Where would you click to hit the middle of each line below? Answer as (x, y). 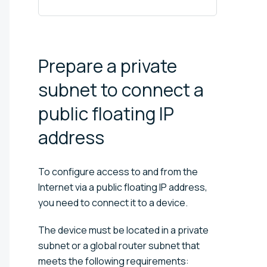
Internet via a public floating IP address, (123, 187)
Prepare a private (108, 66)
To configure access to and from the (118, 171)
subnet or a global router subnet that (119, 245)
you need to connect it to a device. (113, 202)
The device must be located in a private (123, 230)
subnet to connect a (121, 89)
